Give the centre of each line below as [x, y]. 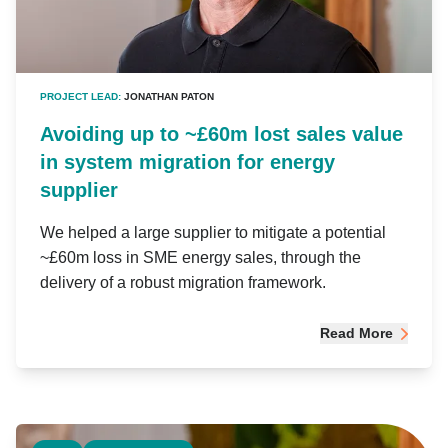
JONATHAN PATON [169, 97]
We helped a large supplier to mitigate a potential [213, 233]
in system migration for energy [187, 162]
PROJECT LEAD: [82, 97]
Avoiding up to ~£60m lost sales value [221, 134]
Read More [356, 333]
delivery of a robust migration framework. [183, 283]
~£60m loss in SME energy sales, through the [200, 258]
